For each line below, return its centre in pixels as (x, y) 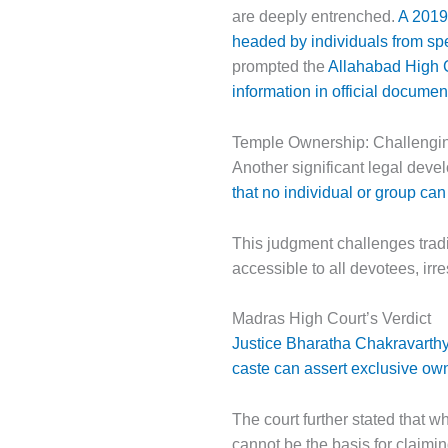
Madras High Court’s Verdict (331, 319)
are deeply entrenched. (315, 17)
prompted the (280, 67)
